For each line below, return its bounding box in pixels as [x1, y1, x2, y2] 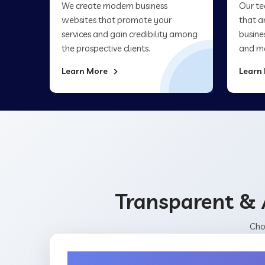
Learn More [62, 66, 109, 76]
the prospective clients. [62, 43, 150, 54]
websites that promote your [62, 14, 172, 25]
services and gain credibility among [62, 28, 198, 40]
